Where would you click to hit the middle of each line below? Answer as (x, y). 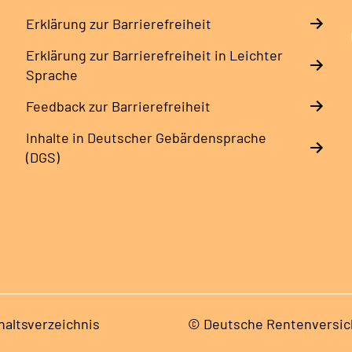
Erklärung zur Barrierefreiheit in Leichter (154, 55)
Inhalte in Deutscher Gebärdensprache (146, 137)
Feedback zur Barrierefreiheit (118, 106)
